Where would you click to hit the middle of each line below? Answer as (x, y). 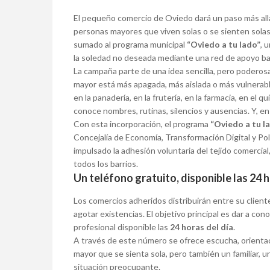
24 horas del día (202, 227)
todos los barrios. (106, 164)
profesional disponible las (122, 227)
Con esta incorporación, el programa (142, 124)
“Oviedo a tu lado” (224, 45)
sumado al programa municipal (130, 45)
